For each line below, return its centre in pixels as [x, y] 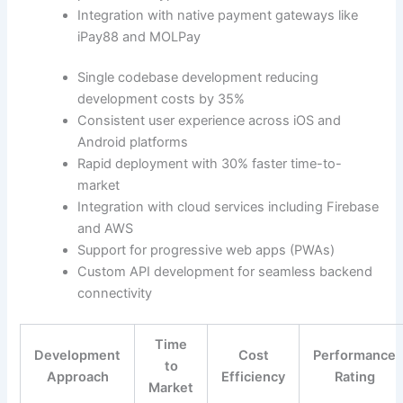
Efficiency [254, 377]
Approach [77, 377]
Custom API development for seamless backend [225, 272]
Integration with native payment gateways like [218, 15]
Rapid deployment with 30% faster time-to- [210, 164]
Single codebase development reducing [198, 78]
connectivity [115, 294]
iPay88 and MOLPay [139, 36]
